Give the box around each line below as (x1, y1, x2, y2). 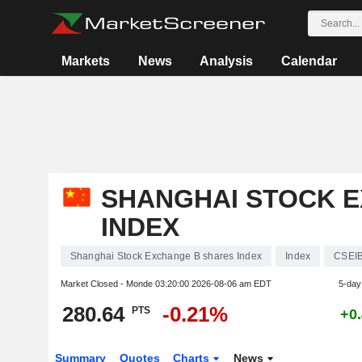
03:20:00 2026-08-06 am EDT (154, 279, 271, 288)
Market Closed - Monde (60, 279, 155, 288)
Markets (61, 54, 111, 68)
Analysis (200, 54, 254, 68)
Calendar (280, 54, 337, 68)
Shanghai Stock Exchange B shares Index (69, 250, 262, 262)
